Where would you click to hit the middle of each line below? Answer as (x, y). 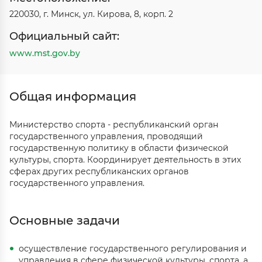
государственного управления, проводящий (106, 136)
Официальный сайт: (64, 36)
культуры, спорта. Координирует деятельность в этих (125, 160)
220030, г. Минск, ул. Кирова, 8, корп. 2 (91, 14)
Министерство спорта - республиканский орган (114, 125)
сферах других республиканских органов (99, 171)
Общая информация (73, 96)
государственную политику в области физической (119, 148)
